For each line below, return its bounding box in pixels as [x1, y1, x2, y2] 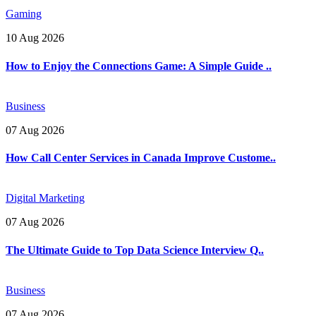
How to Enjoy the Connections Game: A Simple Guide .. [6, 59, 272, 72]
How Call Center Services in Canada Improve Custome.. [6, 152, 276, 164]
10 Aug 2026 [6, 32, 64, 44]
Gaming [6, 8, 42, 20]
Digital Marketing [6, 192, 85, 205]
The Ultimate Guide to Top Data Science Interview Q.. [6, 243, 264, 256]
